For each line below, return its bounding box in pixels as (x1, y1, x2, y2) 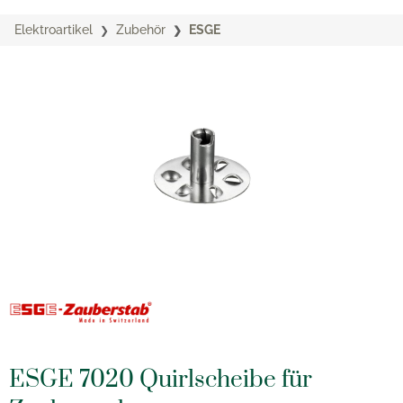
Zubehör (116, 22, 166, 37)
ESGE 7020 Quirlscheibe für (9, 365, 312, 395)
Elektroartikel (14, 22, 93, 37)
